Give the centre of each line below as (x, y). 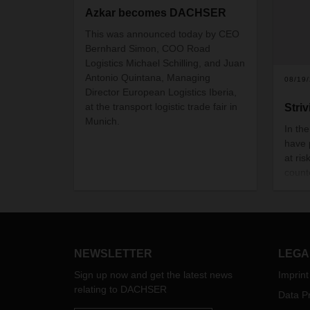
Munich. (102, 121)
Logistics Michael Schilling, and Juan (165, 63)
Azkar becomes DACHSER (156, 12)
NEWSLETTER (113, 254)
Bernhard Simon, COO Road (148, 48)
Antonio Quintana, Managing (148, 77)
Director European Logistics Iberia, (161, 92)
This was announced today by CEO (162, 34)
